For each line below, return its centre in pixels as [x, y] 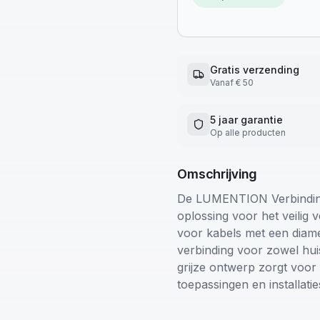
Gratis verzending [255, 70]
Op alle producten [248, 132]
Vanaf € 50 [232, 82]
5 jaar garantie [246, 120]
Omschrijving [217, 174]
